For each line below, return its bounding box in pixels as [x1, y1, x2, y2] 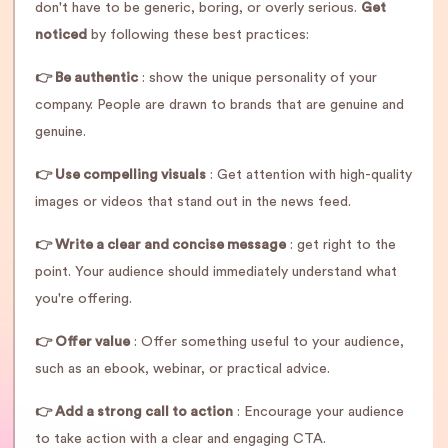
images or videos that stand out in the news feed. [35, 195, 351, 209]
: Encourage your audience [233, 405, 404, 419]
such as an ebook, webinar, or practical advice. [35, 362, 330, 376]
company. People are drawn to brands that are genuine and [35, 98, 404, 112]
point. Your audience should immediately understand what [35, 265, 397, 279]
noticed [35, 28, 87, 42]
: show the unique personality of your [138, 71, 377, 85]
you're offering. [35, 292, 132, 306]
